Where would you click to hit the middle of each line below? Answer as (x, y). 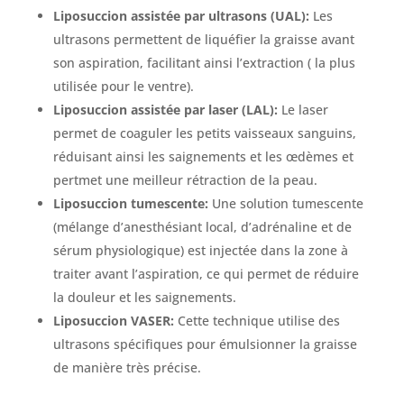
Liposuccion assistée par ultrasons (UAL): (181, 16)
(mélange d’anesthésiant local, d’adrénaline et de (202, 227)
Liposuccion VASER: (113, 321)
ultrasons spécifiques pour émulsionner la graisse (205, 344)
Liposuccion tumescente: (130, 204)
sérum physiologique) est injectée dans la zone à (200, 251)
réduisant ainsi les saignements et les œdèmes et (203, 157)
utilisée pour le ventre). (123, 87)
